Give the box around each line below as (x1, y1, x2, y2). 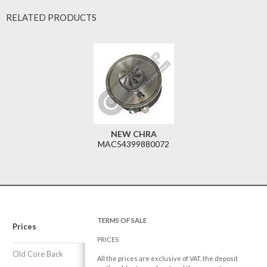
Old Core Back (12, 249, 63, 259)
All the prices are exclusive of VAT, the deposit (97, 254, 238, 263)
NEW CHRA (110, 129, 157, 139)
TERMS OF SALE (97, 216, 147, 225)
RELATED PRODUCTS (6, 12, 97, 23)
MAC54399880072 (98, 139, 169, 150)
